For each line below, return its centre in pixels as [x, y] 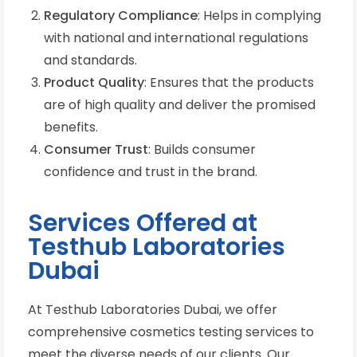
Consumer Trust [96, 150]
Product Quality [94, 83]
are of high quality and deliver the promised [180, 105]
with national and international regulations [176, 38]
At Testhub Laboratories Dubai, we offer [153, 310]
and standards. [90, 61]
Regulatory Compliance [121, 16]
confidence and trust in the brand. [151, 172]
